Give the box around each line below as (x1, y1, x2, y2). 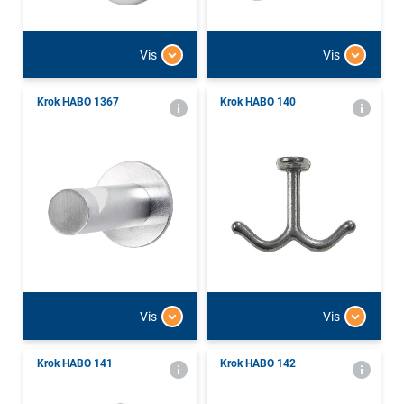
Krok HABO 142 (220, 357, 296, 371)
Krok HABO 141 (37, 357, 113, 371)
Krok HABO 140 (220, 96, 296, 109)
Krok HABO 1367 (37, 96, 119, 109)
